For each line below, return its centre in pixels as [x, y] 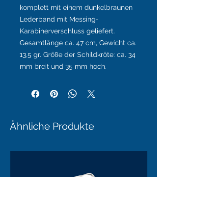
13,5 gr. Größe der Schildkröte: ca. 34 [78, 55]
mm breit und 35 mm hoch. [63, 67]
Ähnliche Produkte [52, 126]
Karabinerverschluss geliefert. [67, 31]
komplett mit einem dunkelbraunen [76, 8]
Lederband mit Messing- [59, 19]
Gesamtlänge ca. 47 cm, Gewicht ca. [78, 43]
